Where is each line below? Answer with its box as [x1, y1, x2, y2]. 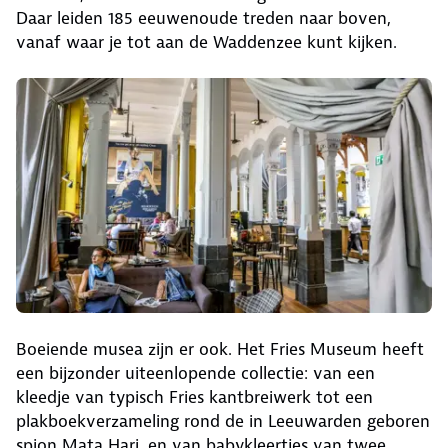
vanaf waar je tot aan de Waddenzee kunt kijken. [16, 30, 402, 53]
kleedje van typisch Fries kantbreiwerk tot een [16, 385, 373, 408]
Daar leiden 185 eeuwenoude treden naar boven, [16, 6, 391, 29]
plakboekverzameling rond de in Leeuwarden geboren [16, 409, 430, 432]
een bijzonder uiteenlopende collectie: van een [16, 361, 375, 384]
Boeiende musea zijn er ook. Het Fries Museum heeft [16, 337, 424, 360]
